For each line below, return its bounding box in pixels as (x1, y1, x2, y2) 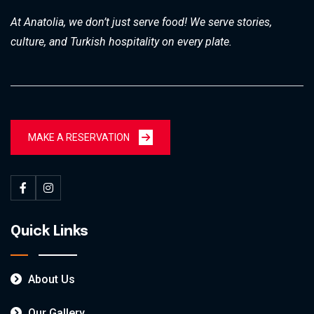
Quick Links (11, 224, 88, 239)
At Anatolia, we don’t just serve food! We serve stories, (11, 15, 272, 29)
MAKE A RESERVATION (28, 132, 132, 143)
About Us (25, 273, 75, 286)
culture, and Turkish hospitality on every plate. (11, 35, 232, 48)
